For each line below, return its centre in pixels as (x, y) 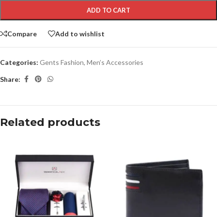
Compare (22, 33)
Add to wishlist (80, 33)
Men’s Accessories (115, 62)
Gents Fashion (62, 62)
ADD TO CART (108, 10)
